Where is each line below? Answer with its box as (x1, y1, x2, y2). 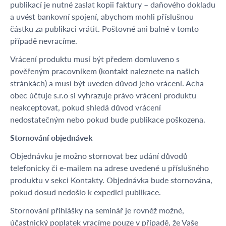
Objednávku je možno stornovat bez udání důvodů (10, 150, 188, 161)
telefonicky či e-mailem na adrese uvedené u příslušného (10, 162, 209, 174)
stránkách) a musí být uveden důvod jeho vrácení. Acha (10, 77, 204, 89)
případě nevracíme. (10, 35, 77, 46)
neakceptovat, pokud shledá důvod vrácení (10, 101, 161, 113)
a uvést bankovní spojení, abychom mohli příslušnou (10, 11, 194, 22)
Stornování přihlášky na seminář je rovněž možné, (10, 204, 184, 216)
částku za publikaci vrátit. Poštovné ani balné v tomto (10, 23, 199, 34)
